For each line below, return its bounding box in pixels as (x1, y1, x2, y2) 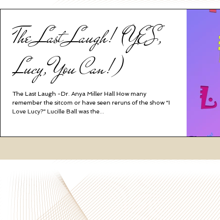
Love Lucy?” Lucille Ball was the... (12, 108, 104, 115)
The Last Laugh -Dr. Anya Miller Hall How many (12, 90, 146, 97)
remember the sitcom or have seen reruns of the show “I (12, 99, 170, 106)
